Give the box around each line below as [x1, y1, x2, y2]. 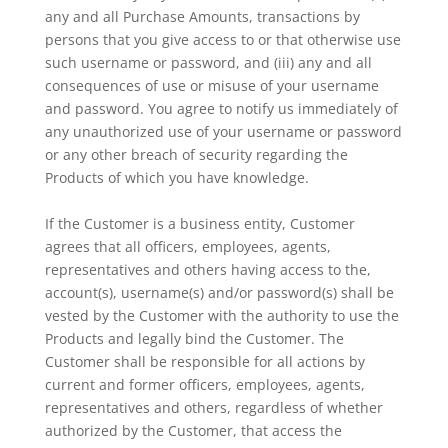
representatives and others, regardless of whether [44, 398, 383, 417]
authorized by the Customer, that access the [44, 421, 342, 440]
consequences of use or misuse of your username [44, 76, 379, 95]
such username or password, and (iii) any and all [44, 53, 372, 72]
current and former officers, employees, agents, [44, 375, 365, 394]
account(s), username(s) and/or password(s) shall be [44, 283, 394, 302]
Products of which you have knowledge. [44, 168, 317, 187]
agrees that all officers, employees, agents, [44, 237, 331, 256]
